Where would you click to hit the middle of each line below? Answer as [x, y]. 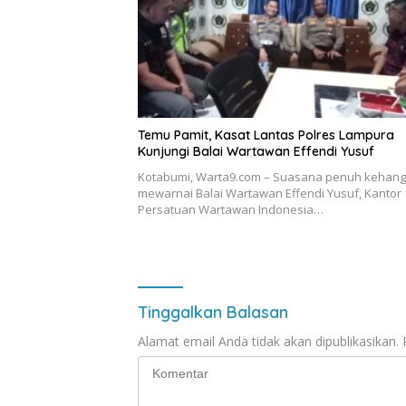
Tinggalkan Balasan [213, 313]
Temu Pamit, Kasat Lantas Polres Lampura [266, 135]
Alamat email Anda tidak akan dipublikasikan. [268, 342]
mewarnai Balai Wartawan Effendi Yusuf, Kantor [270, 193]
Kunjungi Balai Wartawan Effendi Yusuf [256, 152]
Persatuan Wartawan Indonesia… [231, 210]
